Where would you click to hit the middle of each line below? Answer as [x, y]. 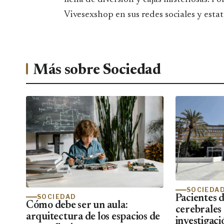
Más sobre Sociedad [97, 70]
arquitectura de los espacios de [93, 217]
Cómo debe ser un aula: [77, 205]
